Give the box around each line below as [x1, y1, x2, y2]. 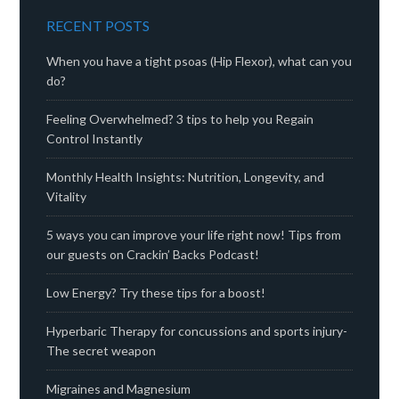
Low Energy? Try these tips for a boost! [46, 285, 266, 301]
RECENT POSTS [46, 17, 151, 35]
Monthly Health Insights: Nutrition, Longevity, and [46, 169, 325, 185]
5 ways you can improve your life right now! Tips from [46, 227, 342, 243]
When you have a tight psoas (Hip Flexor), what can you [46, 53, 353, 69]
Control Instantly [46, 131, 143, 147]
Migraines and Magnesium [46, 381, 191, 397]
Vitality [46, 189, 87, 205]
